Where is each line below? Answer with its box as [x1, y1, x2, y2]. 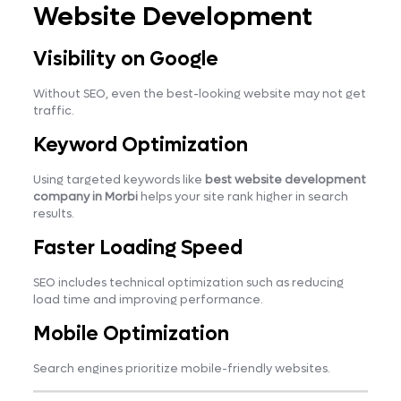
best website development [204, 171, 366, 187]
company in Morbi [32, 188, 138, 204]
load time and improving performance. [32, 291, 263, 307]
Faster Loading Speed [32, 235, 243, 260]
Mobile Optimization [32, 320, 229, 346]
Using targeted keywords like [32, 171, 205, 187]
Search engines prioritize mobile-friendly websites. [32, 360, 330, 376]
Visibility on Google [32, 46, 218, 72]
